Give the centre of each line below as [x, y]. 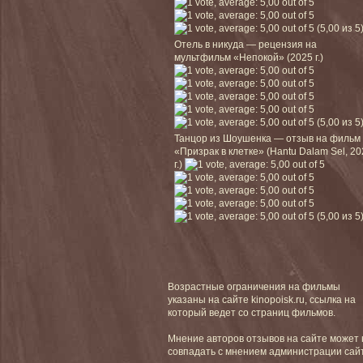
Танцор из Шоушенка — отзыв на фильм [267, 138]
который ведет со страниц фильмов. [252, 312]
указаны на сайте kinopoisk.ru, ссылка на [262, 299]
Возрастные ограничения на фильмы [254, 286]
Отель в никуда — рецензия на [246, 44]
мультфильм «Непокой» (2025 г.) [249, 57]
